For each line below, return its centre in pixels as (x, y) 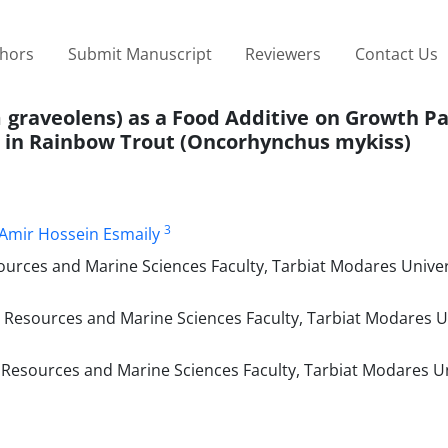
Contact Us (396, 53)
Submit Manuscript (139, 53)
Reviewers (283, 53)
